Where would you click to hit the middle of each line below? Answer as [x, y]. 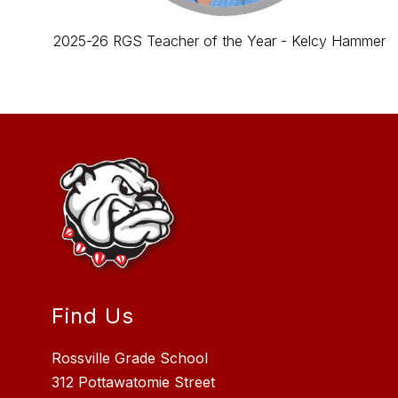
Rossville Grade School [130, 358]
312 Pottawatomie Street [134, 382]
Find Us [93, 315]
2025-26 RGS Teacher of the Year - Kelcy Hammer [219, 40]
